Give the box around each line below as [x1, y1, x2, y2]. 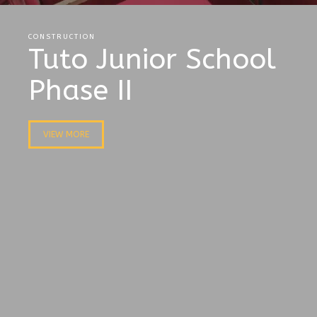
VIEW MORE [43, 129, 89, 139]
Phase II [28, 74, 132, 107]
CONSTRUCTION [28, 33, 96, 41]
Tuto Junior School [28, 42, 276, 76]
